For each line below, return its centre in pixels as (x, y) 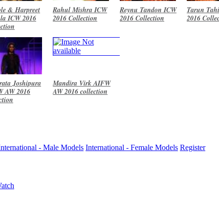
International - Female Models (132, 148)
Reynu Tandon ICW (148, 10)
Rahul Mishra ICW (80, 10)
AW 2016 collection (80, 91)
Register (193, 148)
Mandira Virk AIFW (82, 83)
